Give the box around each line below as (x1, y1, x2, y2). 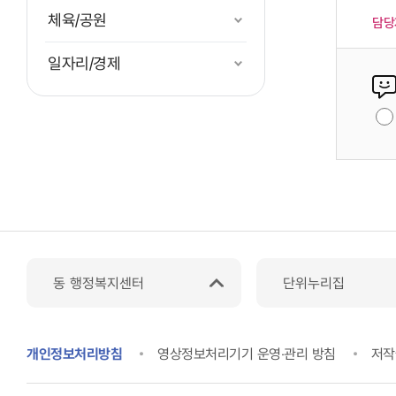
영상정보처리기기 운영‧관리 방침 (157, 346, 336, 363)
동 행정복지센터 (53, 274, 144, 292)
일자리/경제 (48, 54, 120, 72)
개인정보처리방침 (27, 346, 122, 363)
